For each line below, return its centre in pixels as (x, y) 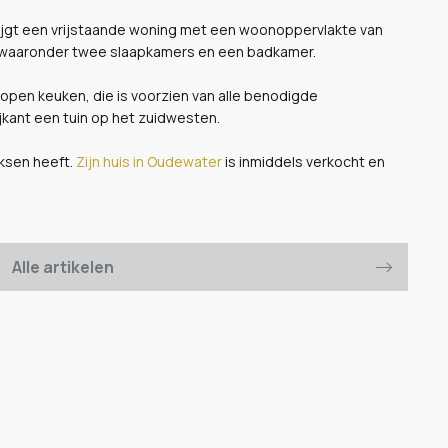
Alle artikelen (63, 266)
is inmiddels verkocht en (305, 161)
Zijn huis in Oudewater (149, 161)
